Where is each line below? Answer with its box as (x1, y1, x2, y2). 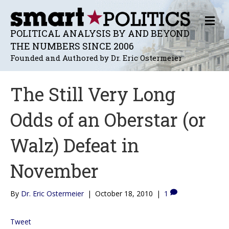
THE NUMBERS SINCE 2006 (10, 39, 134, 52)
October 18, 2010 (95, 188, 153, 198)
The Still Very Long (10, 81, 175, 106)
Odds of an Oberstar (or (10, 107, 206, 132)
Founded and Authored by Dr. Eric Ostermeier (10, 52, 182, 63)
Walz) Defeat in (10, 132, 139, 157)
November (10, 158, 99, 183)
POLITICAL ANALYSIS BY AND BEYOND (10, 27, 190, 39)
